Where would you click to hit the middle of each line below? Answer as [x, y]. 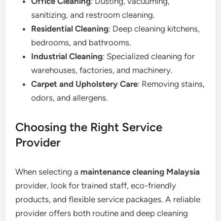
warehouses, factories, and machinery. [102, 70]
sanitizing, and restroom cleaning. [93, 15]
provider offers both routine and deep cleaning [102, 213]
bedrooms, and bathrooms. [81, 42]
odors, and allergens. [70, 98]
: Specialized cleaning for [149, 56]
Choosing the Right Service [89, 127]
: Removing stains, [171, 84]
